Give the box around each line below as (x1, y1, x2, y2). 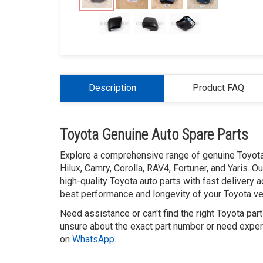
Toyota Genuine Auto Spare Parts (60, 126, 248, 143)
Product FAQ (193, 82, 244, 93)
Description (89, 82, 136, 93)
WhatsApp (72, 234, 114, 245)
